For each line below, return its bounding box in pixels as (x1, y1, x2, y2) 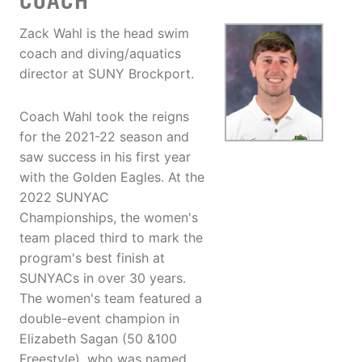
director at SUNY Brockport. (19, 65, 194, 82)
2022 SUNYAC (19, 189, 109, 206)
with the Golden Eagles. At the (19, 169, 204, 186)
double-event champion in (19, 310, 179, 327)
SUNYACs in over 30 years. (19, 270, 186, 287)
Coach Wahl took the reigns (19, 108, 189, 125)
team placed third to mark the (19, 229, 203, 246)
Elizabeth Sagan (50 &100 (19, 330, 177, 347)
